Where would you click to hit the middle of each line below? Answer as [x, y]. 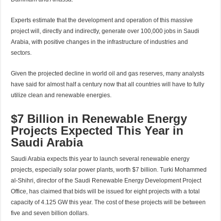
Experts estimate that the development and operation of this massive [102, 20]
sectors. [21, 53]
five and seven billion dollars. [50, 213]
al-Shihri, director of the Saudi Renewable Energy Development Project [106, 180]
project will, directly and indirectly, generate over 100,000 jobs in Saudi [105, 31]
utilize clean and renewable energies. [61, 95]
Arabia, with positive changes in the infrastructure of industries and [100, 42]
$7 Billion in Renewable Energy [99, 118]
